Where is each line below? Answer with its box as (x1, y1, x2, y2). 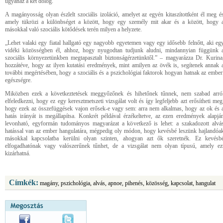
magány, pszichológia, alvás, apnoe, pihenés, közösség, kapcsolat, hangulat (38, 180, 216, 187)
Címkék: (9, 178, 38, 187)
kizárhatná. (5, 150, 30, 157)
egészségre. (5, 77, 32, 84)
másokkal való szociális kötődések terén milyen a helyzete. (5, 26, 142, 33)
